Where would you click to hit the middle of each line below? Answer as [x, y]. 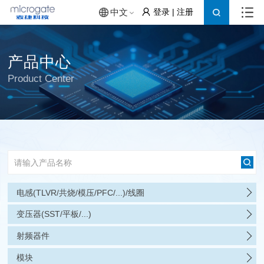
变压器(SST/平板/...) [54, 214]
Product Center [41, 79]
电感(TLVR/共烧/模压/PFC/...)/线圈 [80, 192]
